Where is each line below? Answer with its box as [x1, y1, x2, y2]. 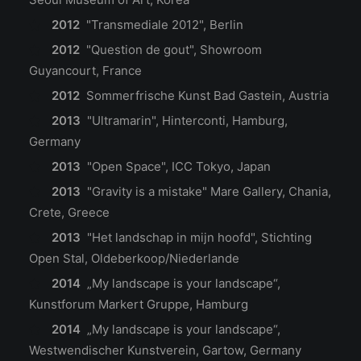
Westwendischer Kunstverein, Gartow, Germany [29, 342, 301, 358]
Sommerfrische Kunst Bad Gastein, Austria [79, 88, 329, 103]
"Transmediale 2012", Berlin [82, 17, 243, 32]
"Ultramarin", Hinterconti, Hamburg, [83, 113, 288, 128]
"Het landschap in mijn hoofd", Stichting [83, 230, 312, 245]
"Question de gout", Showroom [79, 42, 262, 57]
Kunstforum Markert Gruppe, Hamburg [29, 297, 248, 312]
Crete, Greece [29, 205, 110, 220]
